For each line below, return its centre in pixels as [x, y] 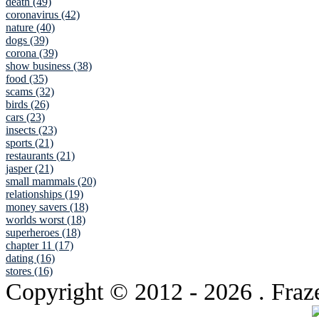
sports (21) [30, 143]
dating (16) [30, 258]
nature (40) [30, 28]
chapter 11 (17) [40, 246]
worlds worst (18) [46, 220]
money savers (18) [47, 207]
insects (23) [31, 130]
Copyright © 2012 [98, 292]
